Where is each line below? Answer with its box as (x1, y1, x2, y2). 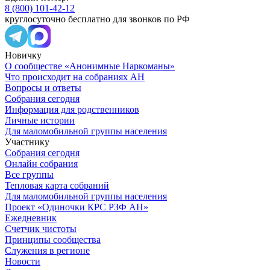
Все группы (5, 169, 54, 180)
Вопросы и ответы (5, 83, 81, 93)
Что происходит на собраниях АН (5, 72, 145, 83)
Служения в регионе (5, 245, 90, 256)
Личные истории (5, 115, 75, 126)
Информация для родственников (5, 104, 139, 115)
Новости (5, 256, 40, 267)
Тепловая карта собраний (5, 180, 109, 191)
